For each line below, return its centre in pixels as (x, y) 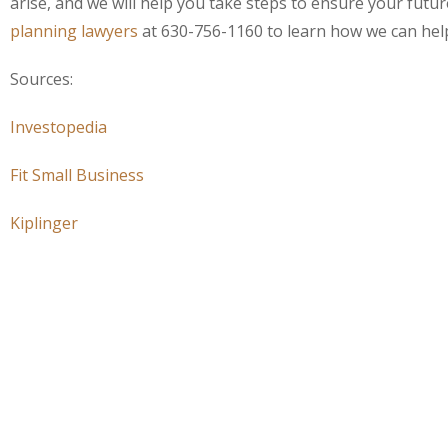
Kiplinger (44, 223)
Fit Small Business (77, 175)
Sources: (41, 79)
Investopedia (58, 127)
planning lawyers (74, 31)
